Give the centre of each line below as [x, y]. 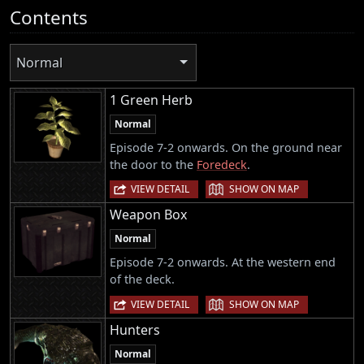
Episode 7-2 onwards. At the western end [223, 262]
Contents [49, 17]
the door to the [153, 165]
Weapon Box [148, 215]
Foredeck [222, 165]
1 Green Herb [151, 100]
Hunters [135, 329]
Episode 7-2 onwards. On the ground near [226, 148]
